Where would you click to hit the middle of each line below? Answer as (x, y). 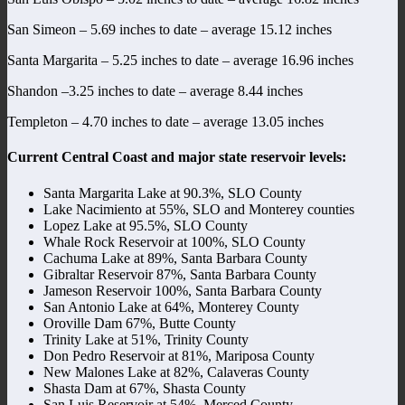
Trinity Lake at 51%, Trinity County (146, 339)
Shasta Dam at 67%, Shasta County (145, 388)
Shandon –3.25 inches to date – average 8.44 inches (155, 91)
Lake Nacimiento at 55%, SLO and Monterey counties (199, 209)
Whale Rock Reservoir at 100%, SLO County (174, 241)
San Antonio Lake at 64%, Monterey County (171, 306)
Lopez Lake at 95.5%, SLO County (146, 225)
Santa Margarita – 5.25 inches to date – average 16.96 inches (180, 61)
